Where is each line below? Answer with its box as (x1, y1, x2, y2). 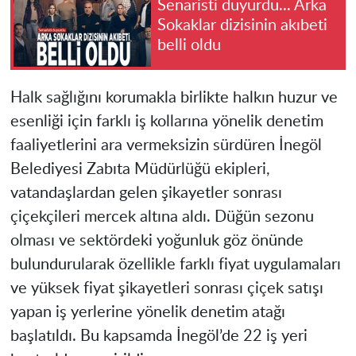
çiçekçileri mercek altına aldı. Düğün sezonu (10, 209, 314, 226)
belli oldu (157, 37, 221, 53)
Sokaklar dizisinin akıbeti (157, 17, 327, 33)
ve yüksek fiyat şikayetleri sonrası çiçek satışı (10, 281, 323, 297)
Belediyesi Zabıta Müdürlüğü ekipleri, (10, 161, 270, 178)
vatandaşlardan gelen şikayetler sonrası (10, 185, 282, 202)
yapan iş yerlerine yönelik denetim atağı (10, 304, 285, 321)
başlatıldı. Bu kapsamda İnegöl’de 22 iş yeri (10, 328, 308, 345)
